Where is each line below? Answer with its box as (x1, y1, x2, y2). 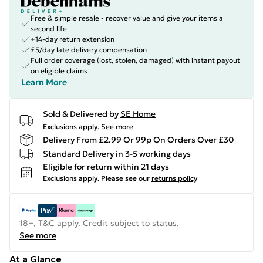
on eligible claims (31, 66, 87, 75)
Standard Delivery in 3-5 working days (43, 148, 191, 159)
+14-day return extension (31, 35, 114, 43)
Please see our (101, 174, 150, 183)
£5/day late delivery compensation (31, 45, 147, 54)
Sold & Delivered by (43, 109, 119, 119)
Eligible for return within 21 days (43, 161, 169, 172)
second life (31, 24, 67, 33)
